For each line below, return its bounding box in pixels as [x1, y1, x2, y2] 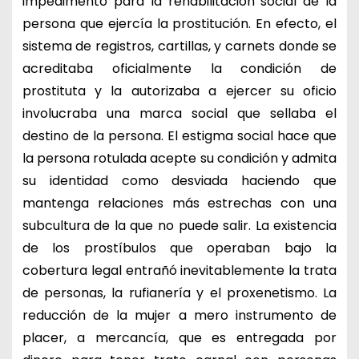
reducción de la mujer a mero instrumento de [22, 305, 337, 325]
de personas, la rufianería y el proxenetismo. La [22, 283, 337, 302]
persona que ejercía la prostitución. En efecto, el [22, 14, 337, 33]
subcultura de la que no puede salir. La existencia [22, 216, 337, 235]
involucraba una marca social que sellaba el [22, 103, 337, 123]
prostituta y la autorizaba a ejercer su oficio [22, 81, 337, 100]
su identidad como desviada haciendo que [22, 171, 337, 190]
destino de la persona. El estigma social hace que [22, 126, 337, 145]
